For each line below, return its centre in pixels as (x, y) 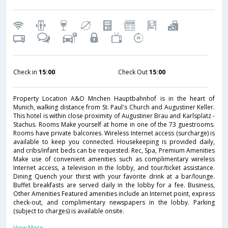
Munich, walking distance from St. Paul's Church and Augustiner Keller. (114, 107)
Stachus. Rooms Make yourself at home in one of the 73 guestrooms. (114, 124)
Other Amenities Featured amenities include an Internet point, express (114, 193)
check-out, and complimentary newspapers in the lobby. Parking (114, 202)
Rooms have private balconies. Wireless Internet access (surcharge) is (114, 133)
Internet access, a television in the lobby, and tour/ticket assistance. (114, 167)
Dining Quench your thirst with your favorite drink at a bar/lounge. (114, 176)
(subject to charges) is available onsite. (69, 211)
